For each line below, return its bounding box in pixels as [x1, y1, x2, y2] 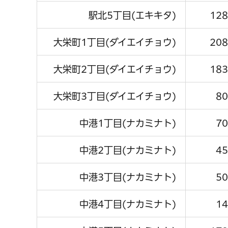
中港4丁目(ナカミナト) [79, 199, 176, 209]
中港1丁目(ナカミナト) [79, 118, 176, 128]
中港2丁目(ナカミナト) [79, 145, 176, 155]
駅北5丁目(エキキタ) [89, 10, 176, 20]
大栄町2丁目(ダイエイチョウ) [53, 64, 176, 74]
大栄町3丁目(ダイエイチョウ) [53, 91, 176, 101]
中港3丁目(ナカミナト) [79, 172, 176, 182]
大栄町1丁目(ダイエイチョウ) [53, 37, 176, 47]
